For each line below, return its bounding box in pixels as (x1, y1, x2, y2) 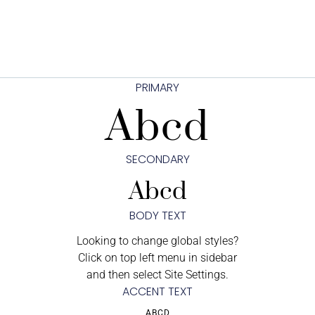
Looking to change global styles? (77, 234, 238, 248)
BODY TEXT (129, 207, 186, 224)
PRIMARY (136, 79, 179, 96)
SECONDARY (125, 151, 190, 168)
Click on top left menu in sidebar (78, 251, 237, 265)
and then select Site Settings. (86, 268, 229, 282)
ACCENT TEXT (122, 283, 193, 300)
